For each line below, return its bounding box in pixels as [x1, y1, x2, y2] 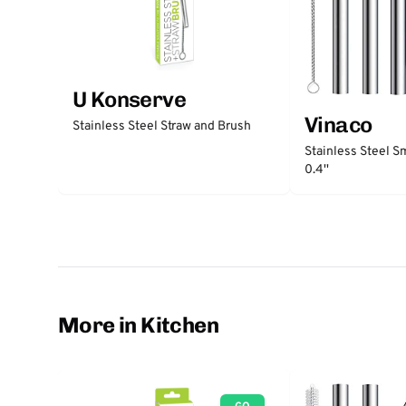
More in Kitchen [58, 311, 218, 338]
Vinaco [304, 111, 372, 138]
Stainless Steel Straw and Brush [72, 119, 251, 134]
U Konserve [72, 86, 186, 112]
